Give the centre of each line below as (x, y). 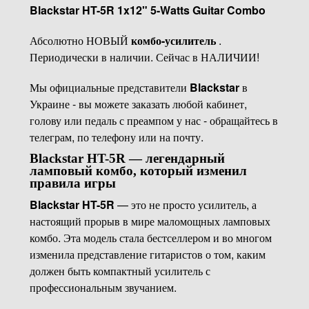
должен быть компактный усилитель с (120, 270)
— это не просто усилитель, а (185, 204)
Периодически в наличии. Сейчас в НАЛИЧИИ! (144, 57)
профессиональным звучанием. (103, 287)
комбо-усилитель (173, 40)
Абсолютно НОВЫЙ (79, 40)
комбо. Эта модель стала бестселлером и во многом (150, 237)
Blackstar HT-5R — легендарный (127, 158)
